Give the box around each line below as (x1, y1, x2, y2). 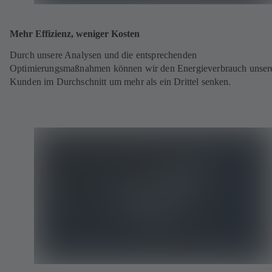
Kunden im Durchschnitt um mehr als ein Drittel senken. (10, 76, 231, 87)
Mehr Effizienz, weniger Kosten (10, 27, 140, 39)
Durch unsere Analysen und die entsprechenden (10, 49, 197, 60)
